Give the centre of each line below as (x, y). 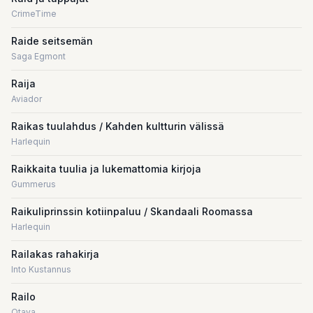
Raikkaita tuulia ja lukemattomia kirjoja (106, 169)
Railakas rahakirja (55, 254)
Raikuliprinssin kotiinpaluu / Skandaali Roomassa (132, 211)
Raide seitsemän (52, 41)
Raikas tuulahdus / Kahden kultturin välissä (118, 126)
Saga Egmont (38, 56)
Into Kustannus (41, 269)
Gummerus (34, 184)
